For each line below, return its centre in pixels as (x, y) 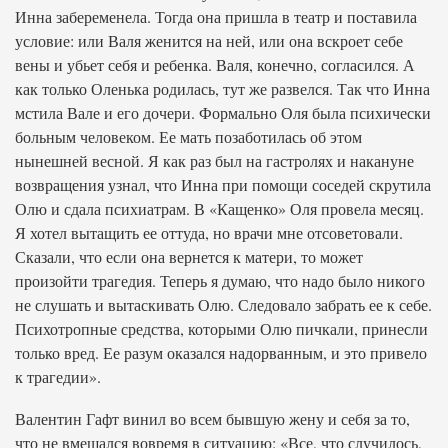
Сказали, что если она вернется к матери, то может (189, 256)
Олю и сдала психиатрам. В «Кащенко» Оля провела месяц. (219, 208)
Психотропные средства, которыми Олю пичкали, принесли (221, 328)
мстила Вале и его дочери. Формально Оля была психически (223, 112)
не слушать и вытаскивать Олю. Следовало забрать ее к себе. (223, 304)
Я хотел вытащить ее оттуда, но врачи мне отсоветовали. (209, 232)
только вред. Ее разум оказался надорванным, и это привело (221, 352)
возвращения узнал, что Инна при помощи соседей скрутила (223, 184)
